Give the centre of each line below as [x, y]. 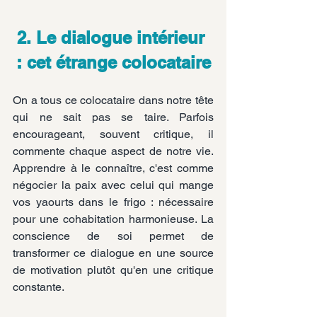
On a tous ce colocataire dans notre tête [113, 100]
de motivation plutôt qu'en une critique [113, 270]
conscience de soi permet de [113, 236]
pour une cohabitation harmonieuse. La [113, 219]
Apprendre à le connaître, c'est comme [113, 168]
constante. [39, 287]
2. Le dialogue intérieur [113, 38]
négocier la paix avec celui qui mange [113, 185]
